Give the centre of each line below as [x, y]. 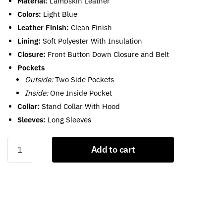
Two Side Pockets [84, 80]
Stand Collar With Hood [81, 107]
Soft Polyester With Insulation [92, 41]
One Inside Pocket [81, 93]
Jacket [18, 177]
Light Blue [60, 14]
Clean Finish [91, 28]
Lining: [30, 41]
